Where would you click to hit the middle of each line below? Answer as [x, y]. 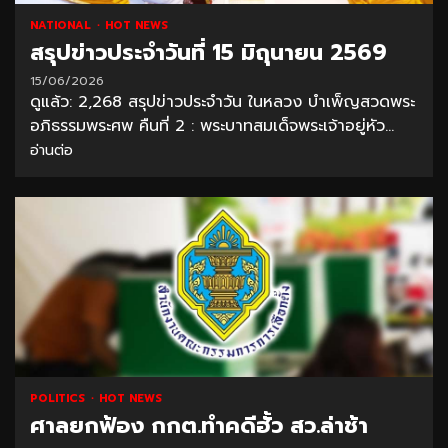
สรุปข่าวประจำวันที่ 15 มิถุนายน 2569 [208, 53]
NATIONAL [62, 26]
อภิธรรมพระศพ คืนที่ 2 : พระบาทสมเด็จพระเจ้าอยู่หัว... [212, 126]
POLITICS [59, 399]
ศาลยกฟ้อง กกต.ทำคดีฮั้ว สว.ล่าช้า [199, 426]
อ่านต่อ [51, 151]
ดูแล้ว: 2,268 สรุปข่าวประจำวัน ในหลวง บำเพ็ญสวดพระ [222, 102]
